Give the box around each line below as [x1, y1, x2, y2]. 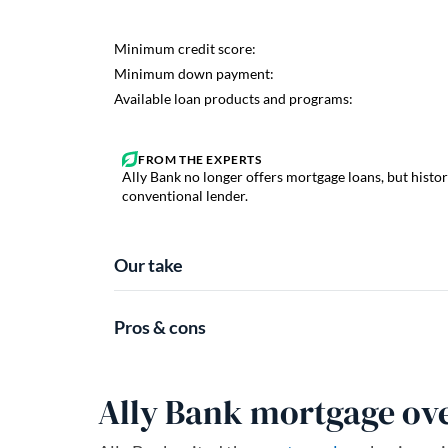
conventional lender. [122, 187, 248, 205]
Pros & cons [114, 316, 206, 339]
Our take [114, 254, 183, 277]
